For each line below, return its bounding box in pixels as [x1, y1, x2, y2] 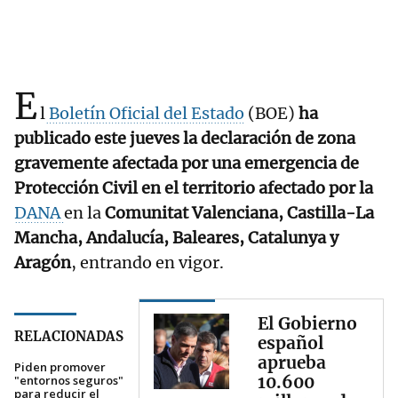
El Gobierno [258, 313, 357, 335]
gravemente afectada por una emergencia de [14, 153, 359, 174]
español [258, 332, 323, 354]
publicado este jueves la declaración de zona [14, 128, 355, 149]
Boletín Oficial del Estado [45, 103, 244, 124]
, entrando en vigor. [71, 252, 224, 274]
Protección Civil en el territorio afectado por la [14, 178, 373, 199]
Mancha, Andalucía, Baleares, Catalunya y [14, 227, 338, 249]
